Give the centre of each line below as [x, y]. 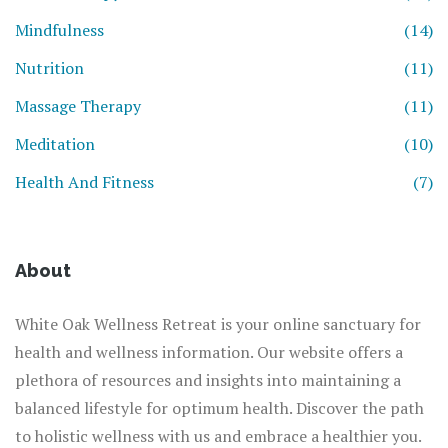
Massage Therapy [78, 106]
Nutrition [49, 68]
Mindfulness [59, 30]
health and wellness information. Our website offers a [209, 352]
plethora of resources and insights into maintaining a [208, 380]
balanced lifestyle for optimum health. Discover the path [219, 408]
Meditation [55, 144]
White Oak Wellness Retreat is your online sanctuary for [218, 324]
